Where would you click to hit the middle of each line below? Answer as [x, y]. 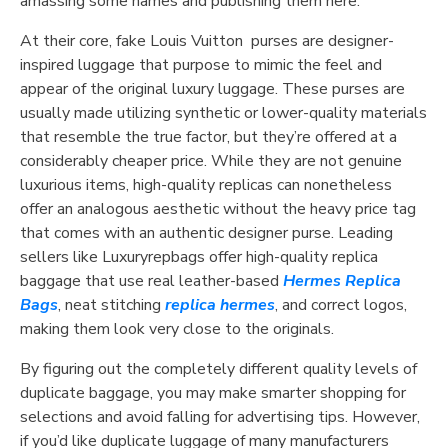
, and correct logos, [341, 305]
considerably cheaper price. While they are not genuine [211, 161]
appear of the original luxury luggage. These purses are [212, 89]
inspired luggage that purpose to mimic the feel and [201, 65]
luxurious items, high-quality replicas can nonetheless [206, 185]
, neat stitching [111, 305]
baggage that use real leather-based [151, 281]
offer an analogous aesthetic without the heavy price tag [218, 209]
